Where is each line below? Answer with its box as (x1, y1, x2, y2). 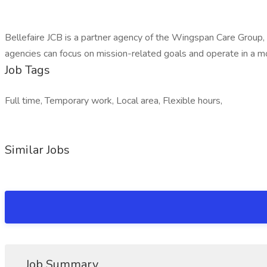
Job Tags (5, 62, 50, 78)
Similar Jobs (5, 142, 70, 158)
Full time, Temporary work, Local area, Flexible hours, (5, 94, 222, 107)
